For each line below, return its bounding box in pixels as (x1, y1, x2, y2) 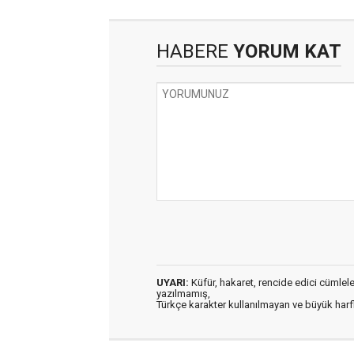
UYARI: (156, 276, 189, 288)
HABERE (156, 40, 228, 62)
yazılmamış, (156, 287, 210, 299)
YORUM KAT (228, 40, 341, 62)
